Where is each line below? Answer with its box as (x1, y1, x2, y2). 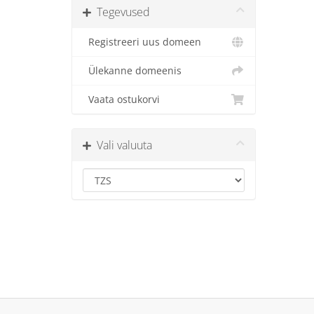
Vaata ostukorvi (83, 93, 160, 106)
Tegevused (91, 4, 150, 20)
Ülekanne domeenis (83, 64, 182, 77)
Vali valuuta (91, 137, 152, 153)
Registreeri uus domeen (83, 36, 201, 48)
